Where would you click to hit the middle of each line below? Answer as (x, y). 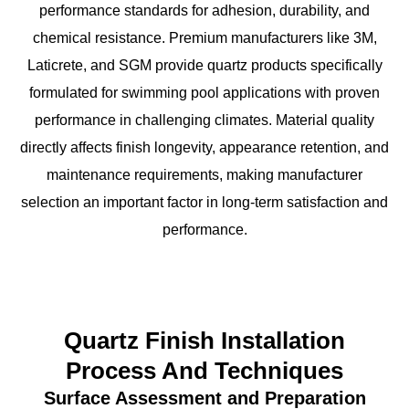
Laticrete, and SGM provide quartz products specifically (204, 65)
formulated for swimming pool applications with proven (204, 92)
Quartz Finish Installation (204, 340)
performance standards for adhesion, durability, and (204, 10)
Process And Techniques (204, 370)
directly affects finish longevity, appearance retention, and (204, 147)
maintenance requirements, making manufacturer (204, 174)
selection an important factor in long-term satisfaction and (204, 202)
